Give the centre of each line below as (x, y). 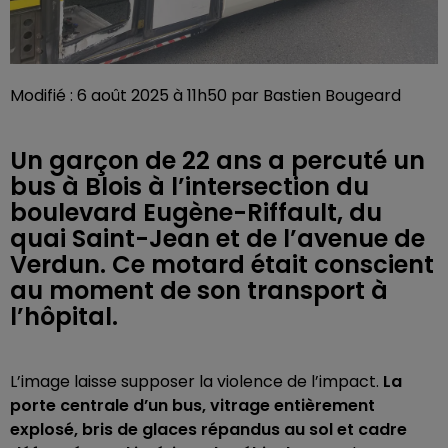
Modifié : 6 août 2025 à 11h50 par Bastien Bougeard (205, 95)
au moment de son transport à (199, 290)
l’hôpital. (64, 316)
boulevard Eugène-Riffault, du (196, 212)
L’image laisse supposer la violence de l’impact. (196, 381)
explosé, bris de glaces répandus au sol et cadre (208, 429)
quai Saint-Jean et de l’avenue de (217, 238)
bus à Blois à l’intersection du (189, 186)
